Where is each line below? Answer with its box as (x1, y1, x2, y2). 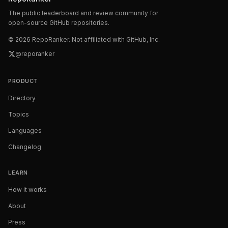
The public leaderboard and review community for (8, 9, 158, 17)
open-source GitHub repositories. (8, 19, 109, 26)
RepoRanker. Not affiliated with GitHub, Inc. (31, 36, 160, 43)
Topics (8, 110, 29, 118)
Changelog (8, 143, 41, 151)
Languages (8, 127, 42, 134)
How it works (8, 186, 47, 193)
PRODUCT (8, 77, 38, 84)
